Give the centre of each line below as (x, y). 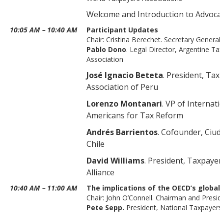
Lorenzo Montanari (124, 104)
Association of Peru (122, 87)
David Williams (115, 161)
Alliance (100, 172)
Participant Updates (122, 30)
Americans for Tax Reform (135, 115)
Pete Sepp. (105, 207)
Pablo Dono (106, 49)
